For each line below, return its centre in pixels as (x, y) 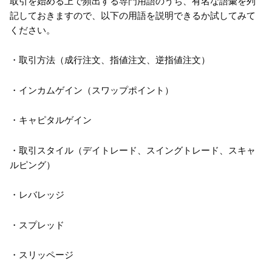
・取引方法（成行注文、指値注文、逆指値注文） (110, 60)
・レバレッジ (37, 195)
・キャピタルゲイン (51, 120)
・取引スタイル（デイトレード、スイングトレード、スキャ (133, 150)
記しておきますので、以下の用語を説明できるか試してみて (133, 15)
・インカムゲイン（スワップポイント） (92, 90)
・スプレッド (37, 225)
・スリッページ (42, 255)
